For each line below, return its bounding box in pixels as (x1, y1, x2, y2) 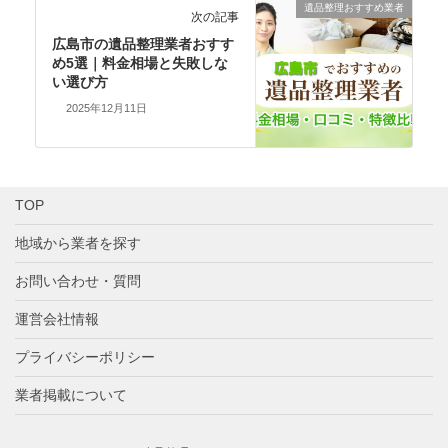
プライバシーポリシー (15, 349, 155, 366)
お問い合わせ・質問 (15, 273, 141, 290)
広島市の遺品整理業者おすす (52, 35, 235, 52)
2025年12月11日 (66, 102, 148, 115)
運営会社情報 (15, 311, 99, 328)
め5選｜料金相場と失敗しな (52, 54, 229, 71)
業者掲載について (15, 387, 127, 404)
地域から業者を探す (15, 235, 141, 252)
